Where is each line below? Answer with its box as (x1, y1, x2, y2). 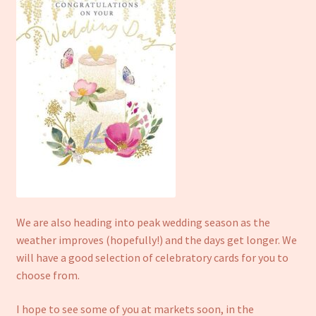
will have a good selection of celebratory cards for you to (16, 250, 288, 265)
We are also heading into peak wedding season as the (16, 215, 270, 230)
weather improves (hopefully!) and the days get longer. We (16, 233, 297, 248)
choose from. (16, 268, 80, 283)
